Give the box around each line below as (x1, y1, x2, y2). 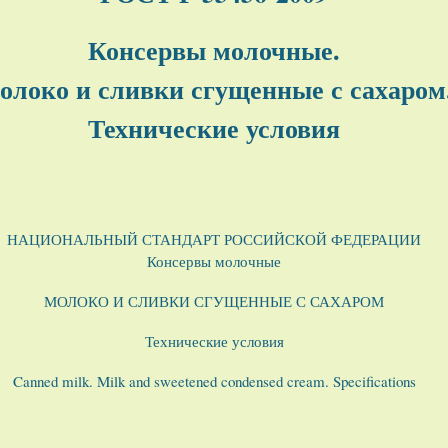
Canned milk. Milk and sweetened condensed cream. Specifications (12, 371, 416, 392)
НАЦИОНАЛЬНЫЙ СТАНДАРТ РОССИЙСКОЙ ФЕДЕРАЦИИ (7, 229, 421, 250)
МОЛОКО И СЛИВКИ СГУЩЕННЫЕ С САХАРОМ (44, 291, 384, 312)
